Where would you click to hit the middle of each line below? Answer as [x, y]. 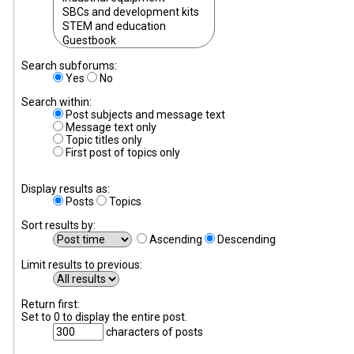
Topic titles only [102, 140]
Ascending [174, 240]
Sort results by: [58, 226]
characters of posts [153, 332]
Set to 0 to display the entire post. [104, 317]
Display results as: [65, 189]
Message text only [109, 128]
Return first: [50, 305]
